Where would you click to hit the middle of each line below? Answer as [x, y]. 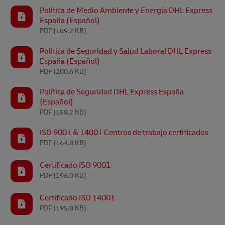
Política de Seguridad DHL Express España [112, 92]
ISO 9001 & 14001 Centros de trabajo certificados [124, 133]
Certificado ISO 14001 [77, 198]
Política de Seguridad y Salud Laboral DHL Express [126, 51]
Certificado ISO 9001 [75, 165]
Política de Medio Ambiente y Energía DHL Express [126, 11]
